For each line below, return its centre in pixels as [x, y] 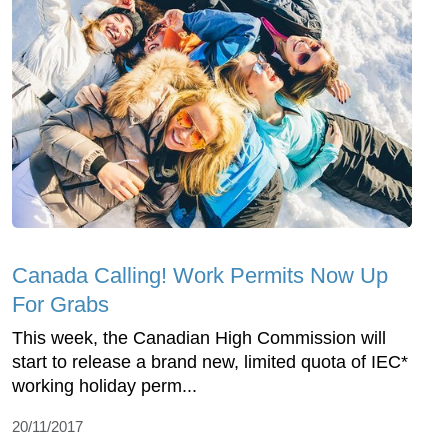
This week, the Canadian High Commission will [199, 338]
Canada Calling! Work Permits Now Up [200, 276]
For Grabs [60, 305]
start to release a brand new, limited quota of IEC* [210, 362]
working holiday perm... [104, 386]
